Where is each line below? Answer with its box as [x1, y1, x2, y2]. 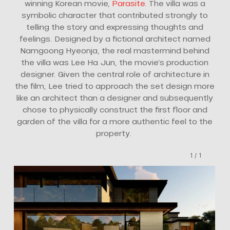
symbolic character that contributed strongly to [22, 10, 208, 20]
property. [96, 128, 134, 138]
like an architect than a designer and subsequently [16, 93, 214, 102]
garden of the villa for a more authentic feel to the [17, 117, 213, 126]
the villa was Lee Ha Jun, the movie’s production [21, 57, 209, 67]
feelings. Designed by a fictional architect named [19, 34, 210, 43]
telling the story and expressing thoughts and [26, 22, 204, 31]
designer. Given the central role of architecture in [20, 69, 209, 79]
